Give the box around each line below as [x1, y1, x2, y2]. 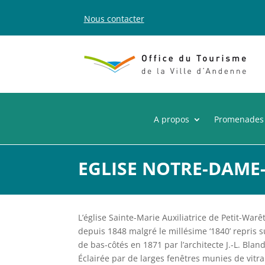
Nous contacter [83, 13, 144, 24]
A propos [154, 113, 189, 125]
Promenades [214, 113, 264, 125]
